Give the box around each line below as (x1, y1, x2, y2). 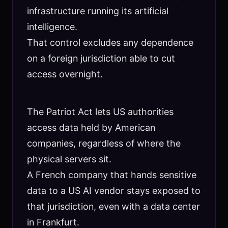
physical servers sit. (26, 154, 111, 165)
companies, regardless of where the (26, 138, 181, 149)
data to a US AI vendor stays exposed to (26, 185, 201, 196)
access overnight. (26, 69, 103, 80)
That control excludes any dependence (26, 37, 193, 48)
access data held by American (26, 122, 155, 133)
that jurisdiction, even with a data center (26, 201, 200, 212)
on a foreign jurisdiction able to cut (26, 53, 175, 64)
